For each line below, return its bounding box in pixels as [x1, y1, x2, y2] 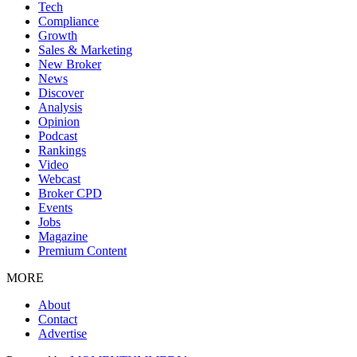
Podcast [38, 129, 77, 143]
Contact [38, 312, 77, 326]
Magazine [38, 229, 88, 243]
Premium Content [38, 244, 127, 257]
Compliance [38, 14, 99, 28]
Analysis [38, 100, 82, 114]
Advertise [38, 327, 87, 340]
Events [38, 201, 73, 214]
